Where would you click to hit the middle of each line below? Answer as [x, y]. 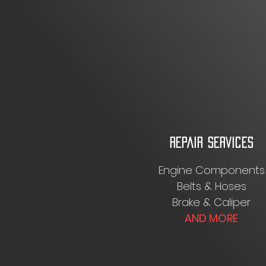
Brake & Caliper [211, 202]
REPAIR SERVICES [212, 142]
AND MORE [211, 218]
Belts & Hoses [211, 186]
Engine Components [211, 170]
